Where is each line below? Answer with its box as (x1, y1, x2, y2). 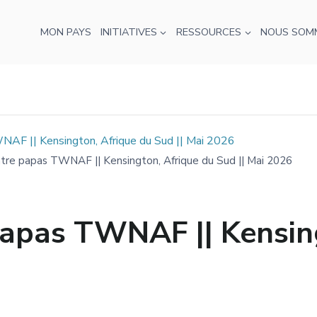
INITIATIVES (100, 25, 157, 39)
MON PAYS (40, 25, 91, 39)
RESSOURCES (175, 25, 241, 39)
